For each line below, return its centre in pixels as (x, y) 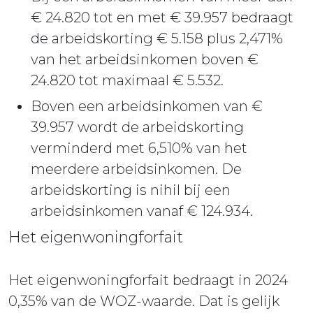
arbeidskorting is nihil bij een (131, 190)
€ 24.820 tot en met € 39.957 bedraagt (162, 17)
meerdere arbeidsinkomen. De (136, 169)
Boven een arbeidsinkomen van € (147, 106)
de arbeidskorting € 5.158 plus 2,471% (157, 38)
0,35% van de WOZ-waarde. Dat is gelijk (144, 301)
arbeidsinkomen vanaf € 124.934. (142, 211)
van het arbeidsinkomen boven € (145, 59)
